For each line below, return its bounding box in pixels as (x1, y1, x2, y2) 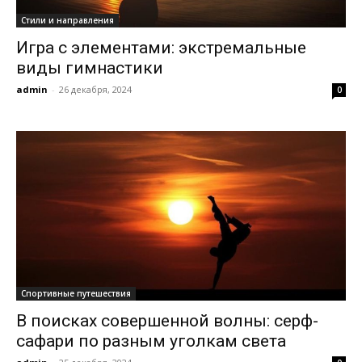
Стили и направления (21, 14, 114, 26)
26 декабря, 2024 (59, 82, 132, 95)
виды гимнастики (16, 57, 163, 78)
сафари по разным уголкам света (16, 330, 286, 351)
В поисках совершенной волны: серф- (16, 310, 318, 330)
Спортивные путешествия (21, 287, 131, 299)
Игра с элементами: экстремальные (16, 37, 306, 57)
